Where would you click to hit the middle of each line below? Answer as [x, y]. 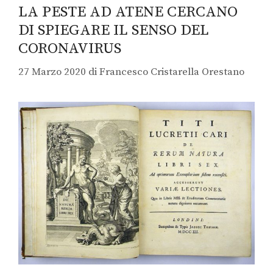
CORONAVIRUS [70, 48]
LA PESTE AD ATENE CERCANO [128, 12]
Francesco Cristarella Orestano [172, 72]
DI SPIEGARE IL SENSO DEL [114, 30]
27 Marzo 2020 [52, 72]
